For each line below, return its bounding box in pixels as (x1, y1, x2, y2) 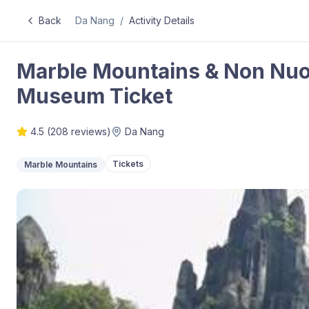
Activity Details (129, 14, 195, 26)
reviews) (68, 126, 111, 137)
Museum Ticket (17, 83, 172, 108)
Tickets (112, 158, 143, 169)
